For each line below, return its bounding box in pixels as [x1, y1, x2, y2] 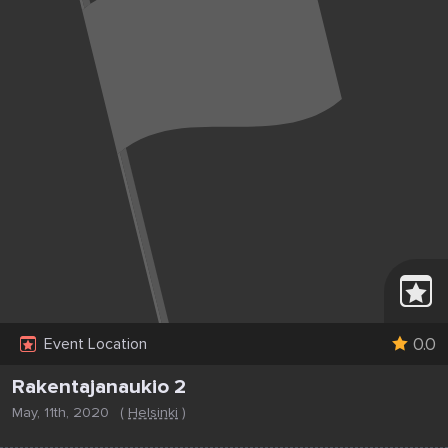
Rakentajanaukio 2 [12, 374, 186, 400]
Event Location [44, 334, 147, 355]
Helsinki [128, 403, 179, 421]
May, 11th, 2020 [12, 403, 113, 421]
